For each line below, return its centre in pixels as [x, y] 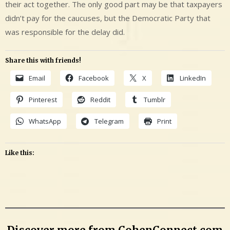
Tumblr [155, 100]
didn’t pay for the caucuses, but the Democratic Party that [108, 18]
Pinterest [43, 100]
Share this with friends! [43, 61]
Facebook [94, 78]
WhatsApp [45, 121]
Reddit [100, 100]
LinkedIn [193, 78]
